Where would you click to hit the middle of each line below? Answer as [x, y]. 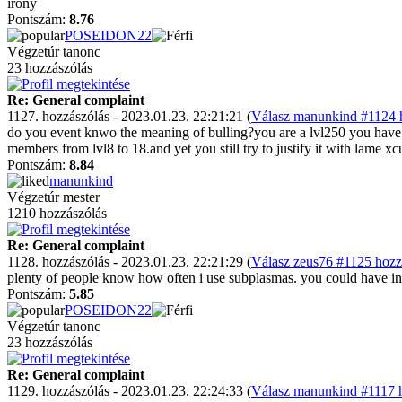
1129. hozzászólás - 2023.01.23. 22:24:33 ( [129, 391]
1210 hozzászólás [57, 213]
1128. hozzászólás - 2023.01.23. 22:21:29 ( [129, 262]
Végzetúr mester [53, 197]
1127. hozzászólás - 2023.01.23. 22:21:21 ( [129, 116]
